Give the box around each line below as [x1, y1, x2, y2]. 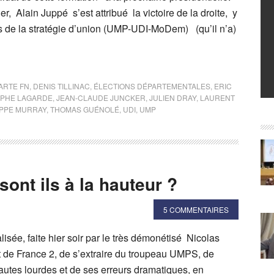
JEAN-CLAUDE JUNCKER [56, 92, 146, 103]
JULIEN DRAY [149, 92, 196, 103]
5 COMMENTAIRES [163, 204, 229, 215]
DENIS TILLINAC [33, 81, 90, 91]
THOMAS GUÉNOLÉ [50, 104, 119, 114]
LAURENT [200, 92, 235, 103]
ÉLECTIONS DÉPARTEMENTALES [94, 81, 210, 91]
